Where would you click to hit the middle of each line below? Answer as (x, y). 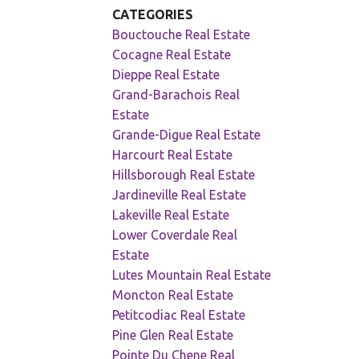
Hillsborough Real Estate (184, 175)
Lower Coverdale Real (175, 235)
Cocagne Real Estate (172, 55)
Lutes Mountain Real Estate (192, 275)
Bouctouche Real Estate (182, 35)
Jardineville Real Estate (179, 195)
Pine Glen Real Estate (173, 335)
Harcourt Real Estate (173, 155)
